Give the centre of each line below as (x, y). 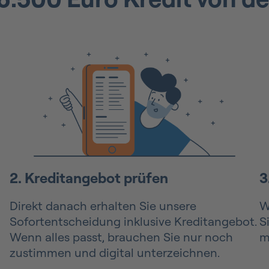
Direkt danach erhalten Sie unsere (103, 206)
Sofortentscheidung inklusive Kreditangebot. (133, 222)
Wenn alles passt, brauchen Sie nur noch (121, 237)
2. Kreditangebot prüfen (89, 178)
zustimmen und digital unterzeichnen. (115, 253)
